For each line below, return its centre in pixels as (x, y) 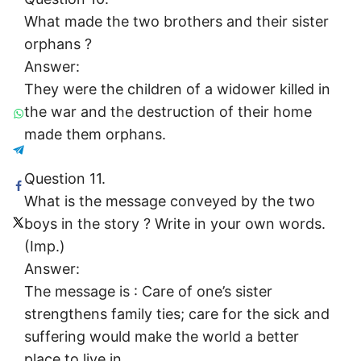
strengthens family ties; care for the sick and (177, 314)
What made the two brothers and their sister (176, 22)
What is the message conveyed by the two (170, 201)
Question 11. (65, 179)
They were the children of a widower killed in (177, 89)
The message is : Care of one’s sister (148, 292)
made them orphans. (95, 135)
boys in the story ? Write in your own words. (175, 224)
